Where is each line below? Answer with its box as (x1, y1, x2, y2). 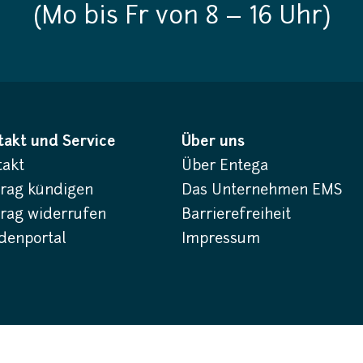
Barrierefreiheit (181, 207, 291, 223)
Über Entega (181, 159, 268, 174)
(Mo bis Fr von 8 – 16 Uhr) (32, 5, 331, 30)
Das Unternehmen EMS (181, 183, 342, 199)
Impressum (181, 232, 260, 247)
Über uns (181, 135, 245, 150)
